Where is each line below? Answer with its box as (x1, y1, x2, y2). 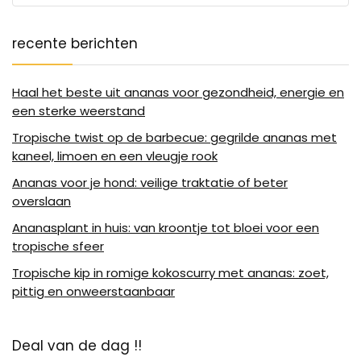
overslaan (12, 192, 71, 210)
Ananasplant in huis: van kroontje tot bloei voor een (12, 218, 319, 236)
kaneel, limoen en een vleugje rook (12, 147, 218, 164)
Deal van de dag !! (12, 335, 142, 355)
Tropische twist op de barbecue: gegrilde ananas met (12, 128, 337, 146)
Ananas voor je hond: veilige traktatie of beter (12, 173, 288, 191)
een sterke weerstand (12, 102, 145, 119)
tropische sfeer (12, 237, 104, 255)
